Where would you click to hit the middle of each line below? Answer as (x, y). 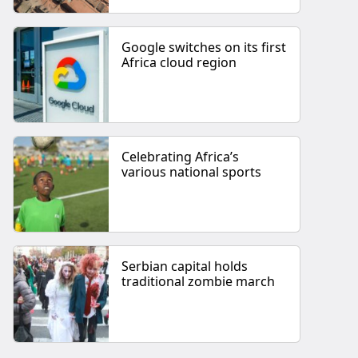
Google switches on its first (204, 47)
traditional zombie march (199, 282)
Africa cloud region (179, 62)
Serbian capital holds (185, 267)
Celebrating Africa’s (181, 157)
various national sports (192, 172)
